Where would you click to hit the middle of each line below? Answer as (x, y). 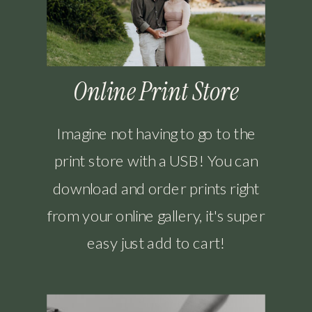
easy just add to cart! (156, 242)
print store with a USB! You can (156, 160)
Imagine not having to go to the (156, 133)
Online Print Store (156, 92)
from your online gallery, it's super (156, 215)
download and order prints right (156, 188)
